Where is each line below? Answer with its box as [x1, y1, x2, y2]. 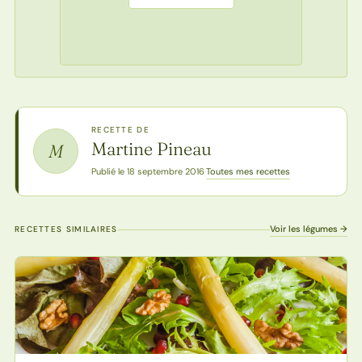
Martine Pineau [90, 137, 212, 160]
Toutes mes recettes [205, 165, 290, 177]
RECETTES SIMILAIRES [14, 223, 118, 234]
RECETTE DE [90, 124, 149, 135]
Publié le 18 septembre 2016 [90, 166, 204, 178]
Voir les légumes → [270, 222, 348, 234]
